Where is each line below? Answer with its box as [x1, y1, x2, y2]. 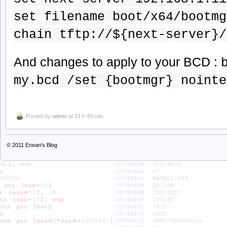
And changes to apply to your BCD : [14, 54, 221, 69]
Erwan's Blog [25, 141, 57, 148]
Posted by [26, 112, 52, 119]
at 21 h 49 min [67, 112, 103, 119]
